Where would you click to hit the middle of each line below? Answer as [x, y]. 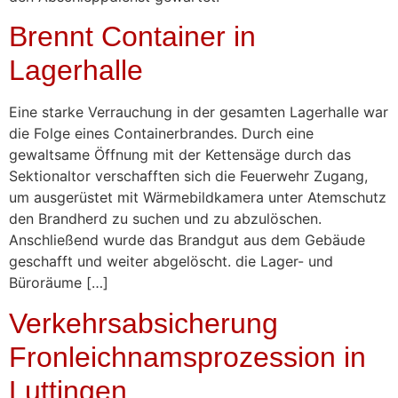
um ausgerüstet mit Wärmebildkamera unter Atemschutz [198, 198]
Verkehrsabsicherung [143, 323]
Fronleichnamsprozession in [187, 357]
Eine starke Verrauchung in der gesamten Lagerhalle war [199, 112]
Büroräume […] [59, 283]
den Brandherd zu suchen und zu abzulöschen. [165, 219]
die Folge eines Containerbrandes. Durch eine [161, 134]
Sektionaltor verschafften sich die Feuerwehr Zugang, [188, 176]
